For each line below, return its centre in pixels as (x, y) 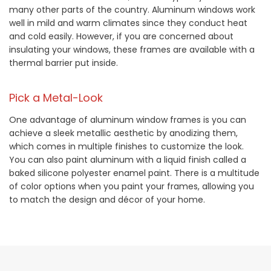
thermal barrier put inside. (64, 63)
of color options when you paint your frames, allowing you (132, 187)
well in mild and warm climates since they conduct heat (128, 23)
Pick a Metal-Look (56, 98)
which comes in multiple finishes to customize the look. (126, 147)
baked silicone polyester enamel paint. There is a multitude (134, 173)
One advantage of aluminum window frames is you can (128, 120)
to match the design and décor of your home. (107, 200)
